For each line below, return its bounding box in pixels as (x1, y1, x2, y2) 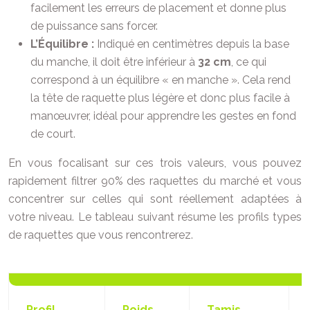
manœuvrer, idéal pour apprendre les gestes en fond (30, 109, 296, 123)
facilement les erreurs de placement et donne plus (30, 1, 286, 15)
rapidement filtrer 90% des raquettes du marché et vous (8, 174, 302, 188)
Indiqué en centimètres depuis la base (94, 37, 289, 51)
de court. (30, 127, 75, 141)
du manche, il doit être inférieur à (30, 55, 198, 69)
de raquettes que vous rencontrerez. (8, 228, 193, 242)
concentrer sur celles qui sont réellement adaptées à (8, 192, 302, 206)
